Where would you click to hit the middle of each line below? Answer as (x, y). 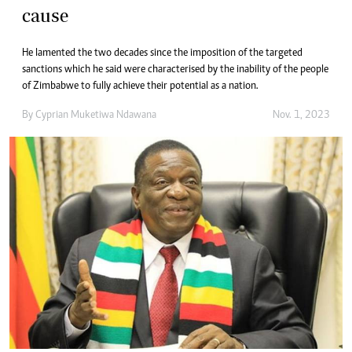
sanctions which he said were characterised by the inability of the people (175, 70)
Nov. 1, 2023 (301, 116)
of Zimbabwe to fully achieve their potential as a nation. (140, 87)
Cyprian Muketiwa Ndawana (96, 116)
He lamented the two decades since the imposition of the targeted (162, 54)
